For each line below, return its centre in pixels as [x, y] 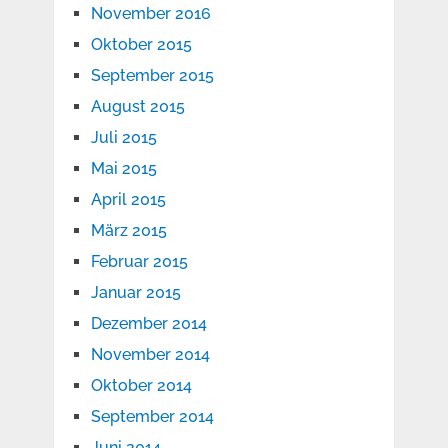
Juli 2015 [123, 138]
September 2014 [152, 417]
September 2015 [152, 76]
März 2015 [128, 231]
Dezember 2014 [148, 324]
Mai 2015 [123, 169]
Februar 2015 [139, 262]
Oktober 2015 [141, 45]
